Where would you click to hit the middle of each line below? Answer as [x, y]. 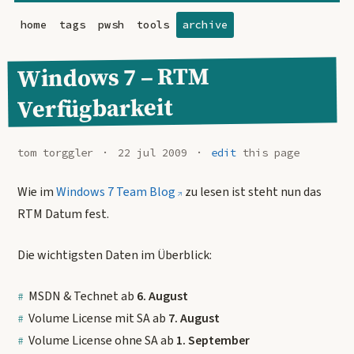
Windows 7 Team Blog [115, 192]
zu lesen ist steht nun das [252, 192]
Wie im [36, 192]
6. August [162, 296]
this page [268, 153]
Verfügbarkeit [95, 108]
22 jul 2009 [152, 153]
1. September [213, 340]
